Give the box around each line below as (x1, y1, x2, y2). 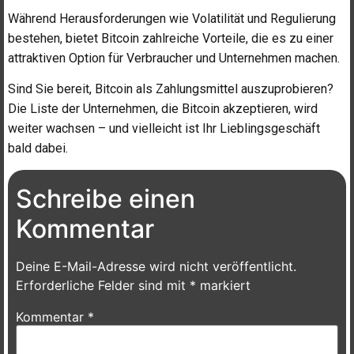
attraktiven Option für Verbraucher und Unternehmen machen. (8, 50, 340, 66)
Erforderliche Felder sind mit (16, 277, 190, 293)
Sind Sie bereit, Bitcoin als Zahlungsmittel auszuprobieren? (8, 81, 333, 97)
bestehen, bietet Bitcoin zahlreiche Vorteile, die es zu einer (8, 30, 333, 46)
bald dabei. (8, 141, 68, 156)
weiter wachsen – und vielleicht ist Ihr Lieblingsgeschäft (8, 121, 320, 137)
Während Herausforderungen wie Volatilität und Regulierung (8, 10, 336, 26)
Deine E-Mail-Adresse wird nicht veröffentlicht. (16, 258, 296, 274)
